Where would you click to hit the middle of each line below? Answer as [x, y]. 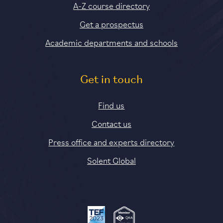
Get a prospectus [111, 23]
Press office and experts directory [111, 141]
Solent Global [111, 160]
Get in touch [111, 80]
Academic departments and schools [111, 42]
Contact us [111, 123]
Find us [111, 104]
